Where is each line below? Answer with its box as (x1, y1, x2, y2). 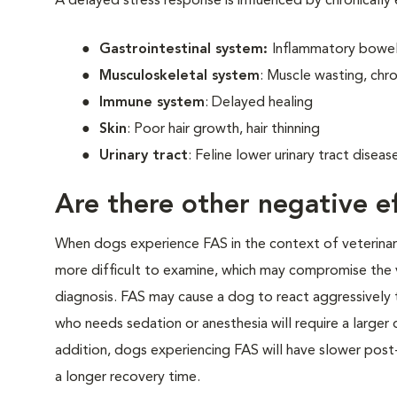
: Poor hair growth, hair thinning (127, 122, 320, 136)
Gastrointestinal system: (99, 43, 272, 57)
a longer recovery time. (55, 370, 200, 385)
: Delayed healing (205, 96, 313, 110)
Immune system (99, 96, 205, 110)
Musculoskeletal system (99, 69, 260, 83)
